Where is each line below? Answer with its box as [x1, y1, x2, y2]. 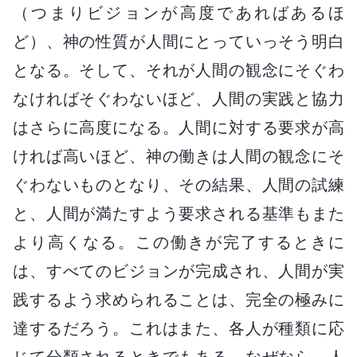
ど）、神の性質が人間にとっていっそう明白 [13, 31, 344, 51]
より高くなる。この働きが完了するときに [13, 232, 344, 252]
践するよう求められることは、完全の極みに [13, 289, 344, 309]
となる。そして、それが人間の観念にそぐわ [13, 60, 344, 80]
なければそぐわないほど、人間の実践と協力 [13, 88, 344, 108]
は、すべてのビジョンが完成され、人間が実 [13, 261, 344, 280]
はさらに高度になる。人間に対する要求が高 [13, 117, 344, 137]
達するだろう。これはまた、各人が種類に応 [13, 318, 344, 338]
